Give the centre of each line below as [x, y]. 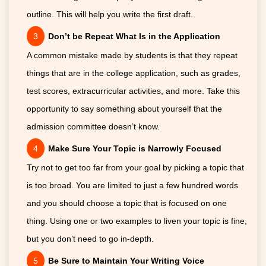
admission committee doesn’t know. [93, 126]
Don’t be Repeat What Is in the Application [134, 36]
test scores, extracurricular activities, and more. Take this [133, 91]
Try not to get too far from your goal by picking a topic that [135, 167]
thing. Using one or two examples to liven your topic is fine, [137, 221]
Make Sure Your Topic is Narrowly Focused [135, 148]
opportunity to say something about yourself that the [124, 108]
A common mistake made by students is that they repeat [132, 55]
